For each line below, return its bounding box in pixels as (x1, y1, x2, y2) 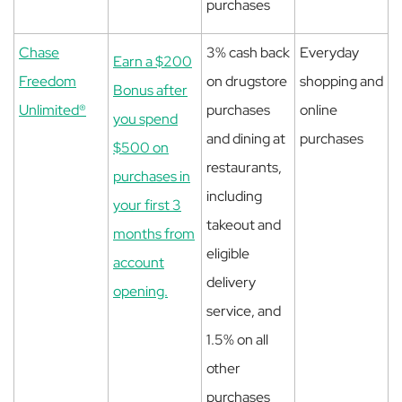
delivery (206, 273, 256, 292)
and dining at (206, 129, 285, 148)
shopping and (300, 72, 383, 91)
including (206, 187, 262, 205)
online (300, 100, 337, 119)
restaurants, (206, 158, 282, 177)
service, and (206, 301, 281, 320)
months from (113, 224, 195, 243)
